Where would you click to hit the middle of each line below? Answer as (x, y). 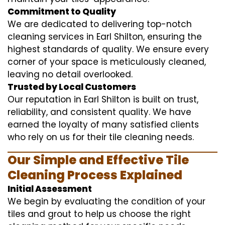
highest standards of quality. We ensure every (108, 49)
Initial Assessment (50, 189)
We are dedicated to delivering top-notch (100, 24)
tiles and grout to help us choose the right (99, 214)
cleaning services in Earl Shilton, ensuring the (105, 36)
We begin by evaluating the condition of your (106, 201)
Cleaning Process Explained (95, 175)
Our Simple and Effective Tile (98, 160)
